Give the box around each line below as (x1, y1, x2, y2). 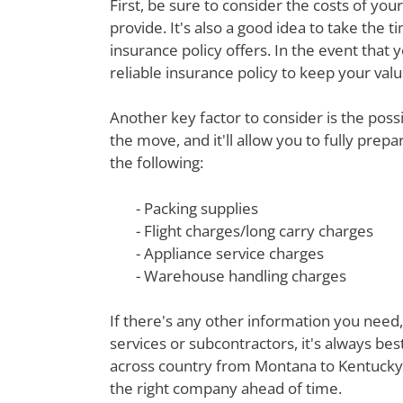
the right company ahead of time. (110, 378, 342, 399)
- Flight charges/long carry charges (135, 219, 373, 241)
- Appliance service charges (135, 242, 324, 264)
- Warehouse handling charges (135, 264, 346, 286)
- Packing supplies (135, 197, 258, 219)
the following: (110, 152, 203, 174)
